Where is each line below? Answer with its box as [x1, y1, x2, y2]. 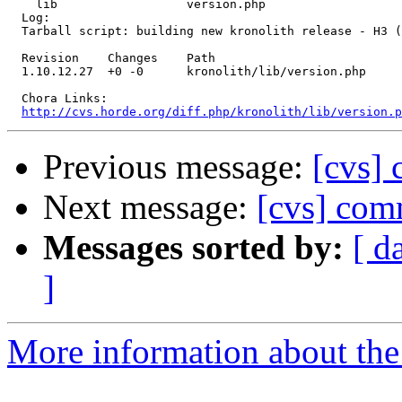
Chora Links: [7, 92, 108, 106]
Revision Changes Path [7, 51, 215, 66]
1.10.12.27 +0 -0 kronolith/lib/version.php [7, 65, 366, 79]
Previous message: [43, 147, 312, 187]
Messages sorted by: [43, 228, 344, 267]
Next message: [43, 188, 257, 227]
